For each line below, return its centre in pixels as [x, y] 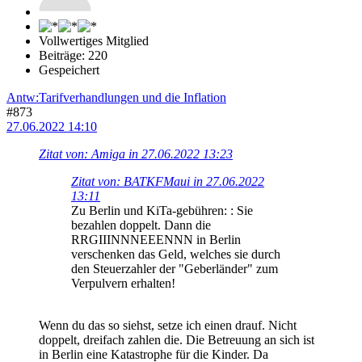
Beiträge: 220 [73, 55]
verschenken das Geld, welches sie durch [176, 254]
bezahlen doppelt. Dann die [141, 225]
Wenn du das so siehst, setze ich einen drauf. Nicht [168, 325]
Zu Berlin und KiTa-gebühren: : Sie [162, 210]
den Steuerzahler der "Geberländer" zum [175, 268]
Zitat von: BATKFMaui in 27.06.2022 [168, 181]
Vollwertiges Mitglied [94, 40]
